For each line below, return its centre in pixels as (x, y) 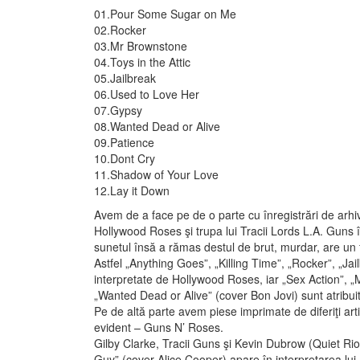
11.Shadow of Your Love (156, 175)
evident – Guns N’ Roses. (159, 327)
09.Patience (124, 143)
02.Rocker (120, 30)
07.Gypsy (118, 110)
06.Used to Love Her (147, 94)
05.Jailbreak (125, 78)
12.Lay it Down (132, 191)
